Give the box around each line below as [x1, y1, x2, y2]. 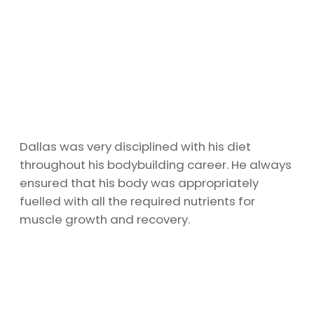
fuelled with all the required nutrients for [20, 193, 255, 210]
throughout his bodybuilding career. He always [20, 156, 292, 174]
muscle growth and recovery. [20, 211, 190, 228]
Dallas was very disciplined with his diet [20, 138, 251, 156]
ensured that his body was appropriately [20, 175, 259, 192]
